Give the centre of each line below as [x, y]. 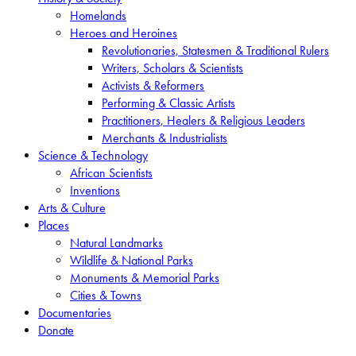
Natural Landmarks [116, 242]
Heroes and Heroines [124, 33]
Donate [56, 330]
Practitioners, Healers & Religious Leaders [203, 120]
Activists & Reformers [153, 85]
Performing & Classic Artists [168, 103]
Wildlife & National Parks [132, 260]
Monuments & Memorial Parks [145, 277]
